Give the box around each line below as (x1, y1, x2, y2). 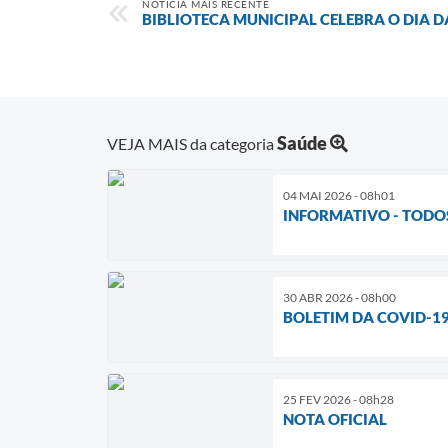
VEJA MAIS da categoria (107, 133, 277, 153)
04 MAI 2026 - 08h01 (283, 187, 395, 203)
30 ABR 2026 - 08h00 (283, 289, 396, 305)
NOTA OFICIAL (283, 409, 387, 428)
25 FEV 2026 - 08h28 (283, 391, 394, 407)
